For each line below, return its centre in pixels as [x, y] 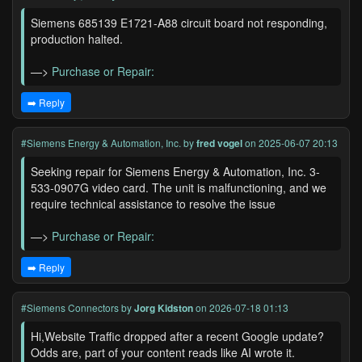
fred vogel [219, 143]
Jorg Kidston [164, 308]
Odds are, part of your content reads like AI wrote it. [163, 352]
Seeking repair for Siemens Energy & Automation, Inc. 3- [175, 171]
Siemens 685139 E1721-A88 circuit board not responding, [179, 23]
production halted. [77, 39]
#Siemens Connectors [70, 307]
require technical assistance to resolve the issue [153, 204]
